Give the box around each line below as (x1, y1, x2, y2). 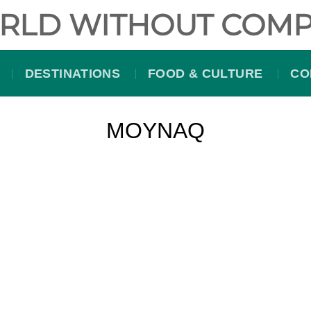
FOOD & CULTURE (148, 66, 263, 81)
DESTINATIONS (24, 66, 121, 81)
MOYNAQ (106, 118, 205, 143)
